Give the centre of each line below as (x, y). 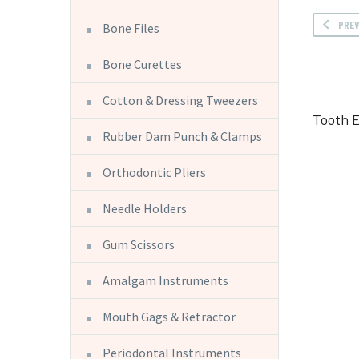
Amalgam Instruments (165, 280)
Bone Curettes (142, 64)
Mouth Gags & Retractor (169, 316)
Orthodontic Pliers (154, 172)
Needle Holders (145, 208)
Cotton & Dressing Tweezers (180, 100)
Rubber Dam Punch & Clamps (182, 136)
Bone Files (131, 28)
